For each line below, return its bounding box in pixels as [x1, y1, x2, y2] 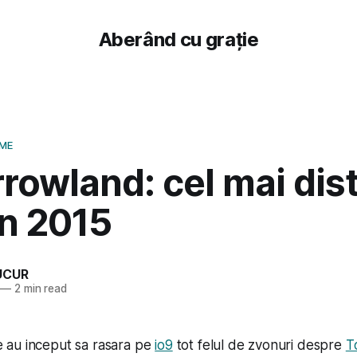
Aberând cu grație [98, 28, 259, 51]
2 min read [10, 281, 68, 295]
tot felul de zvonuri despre [172, 337, 346, 353]
